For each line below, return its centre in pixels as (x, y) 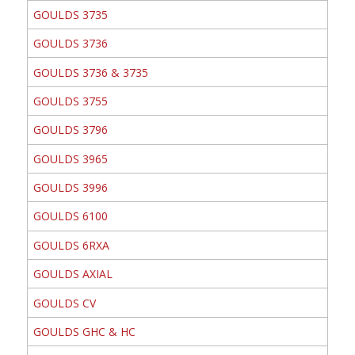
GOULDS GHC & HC (84, 331)
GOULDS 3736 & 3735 (90, 72)
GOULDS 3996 (70, 188)
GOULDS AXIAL (73, 274)
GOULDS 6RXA (71, 245)
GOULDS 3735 (70, 14)
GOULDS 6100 (70, 216)
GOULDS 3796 (70, 130)
